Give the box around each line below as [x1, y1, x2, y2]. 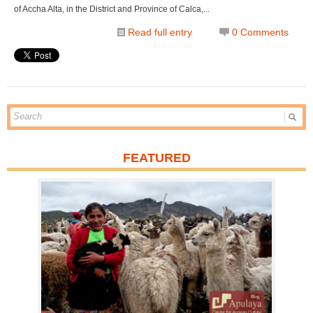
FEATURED [122, 150, 191, 165]
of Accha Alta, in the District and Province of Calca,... [14, 3, 210, 14]
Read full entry [128, 26, 192, 38]
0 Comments [232, 26, 289, 38]
